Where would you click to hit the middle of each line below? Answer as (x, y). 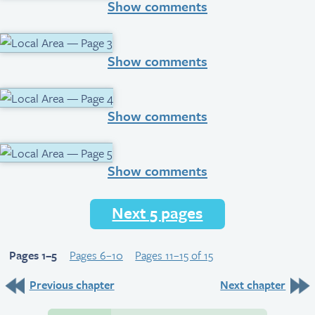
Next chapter (253, 284)
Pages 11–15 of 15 (174, 255)
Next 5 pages (157, 212)
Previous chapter (72, 284)
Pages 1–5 (33, 255)
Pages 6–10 (96, 255)
